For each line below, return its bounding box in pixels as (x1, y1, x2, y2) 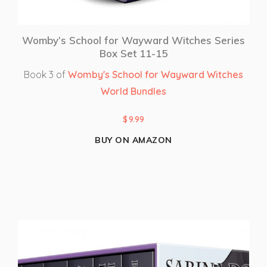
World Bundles (101, 85, 166, 98)
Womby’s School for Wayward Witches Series (22, 34, 245, 47)
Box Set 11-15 (100, 47, 167, 60)
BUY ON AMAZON (95, 135, 172, 146)
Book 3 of (24, 69, 68, 81)
